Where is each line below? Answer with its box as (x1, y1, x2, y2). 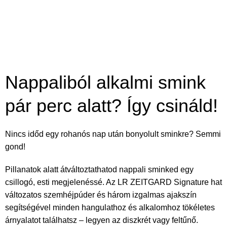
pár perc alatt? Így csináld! (5, 95, 218, 116)
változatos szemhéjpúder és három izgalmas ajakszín (5, 190, 197, 199)
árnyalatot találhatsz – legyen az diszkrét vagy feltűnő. (5, 215, 198, 224)
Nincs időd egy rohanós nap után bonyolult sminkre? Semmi (5, 129, 221, 138)
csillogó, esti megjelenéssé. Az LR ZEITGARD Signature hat (5, 177, 222, 186)
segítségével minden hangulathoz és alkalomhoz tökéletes (5, 203, 215, 212)
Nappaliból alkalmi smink (5, 71, 206, 93)
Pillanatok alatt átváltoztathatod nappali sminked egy (5, 165, 194, 174)
